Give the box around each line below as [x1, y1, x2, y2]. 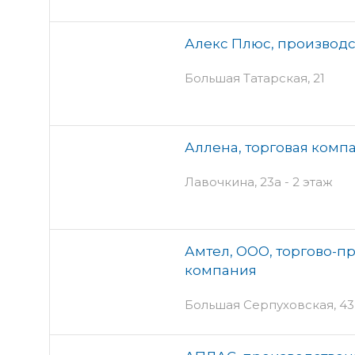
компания [185, 261, 257, 278]
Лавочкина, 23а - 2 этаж [185, 174, 333, 189]
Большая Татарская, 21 [185, 70, 325, 86]
